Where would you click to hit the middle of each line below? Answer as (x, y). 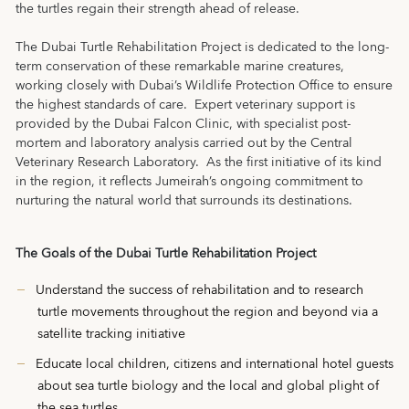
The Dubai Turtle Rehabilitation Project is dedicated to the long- (202, 47)
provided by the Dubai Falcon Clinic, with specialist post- (183, 124)
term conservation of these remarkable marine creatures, (180, 67)
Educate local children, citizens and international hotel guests (215, 364)
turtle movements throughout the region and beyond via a (208, 312)
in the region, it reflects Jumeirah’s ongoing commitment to (189, 182)
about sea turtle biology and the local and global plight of (208, 386)
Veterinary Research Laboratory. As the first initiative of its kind (199, 163)
